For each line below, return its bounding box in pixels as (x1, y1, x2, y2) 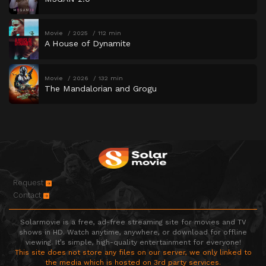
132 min (98, 74, 123, 82)
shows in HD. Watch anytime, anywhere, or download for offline (19, 228, 247, 237)
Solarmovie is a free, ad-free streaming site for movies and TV (20, 218, 246, 227)
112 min (97, 29, 121, 37)
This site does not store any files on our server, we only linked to (14, 248, 252, 257)
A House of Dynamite (45, 39, 131, 49)
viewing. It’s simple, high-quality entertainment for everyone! (25, 238, 241, 247)
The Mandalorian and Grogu (45, 83, 157, 93)
